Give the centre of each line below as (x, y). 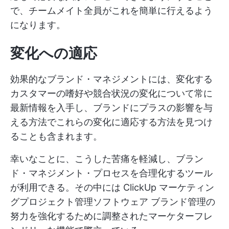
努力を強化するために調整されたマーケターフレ (111, 216)
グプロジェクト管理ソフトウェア (79, 202)
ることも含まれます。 (56, 136)
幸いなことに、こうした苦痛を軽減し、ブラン (107, 159)
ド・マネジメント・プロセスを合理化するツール (111, 173)
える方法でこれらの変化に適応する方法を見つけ (111, 122)
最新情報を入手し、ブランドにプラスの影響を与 (111, 108)
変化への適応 (54, 53)
